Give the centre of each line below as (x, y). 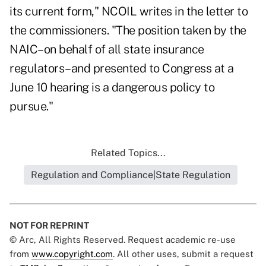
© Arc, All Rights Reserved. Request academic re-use (123, 240)
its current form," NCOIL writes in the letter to (129, 12)
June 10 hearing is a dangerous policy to (112, 88)
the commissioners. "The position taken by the (128, 31)
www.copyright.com (72, 254)
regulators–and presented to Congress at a (122, 69)
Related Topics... (128, 153)
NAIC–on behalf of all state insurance (107, 50)
